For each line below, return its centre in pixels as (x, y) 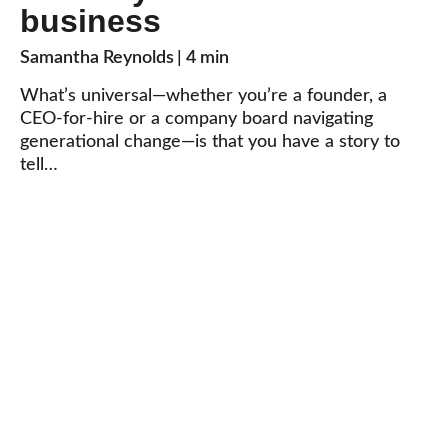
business (90, 21)
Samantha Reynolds (97, 58)
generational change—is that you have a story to (210, 142)
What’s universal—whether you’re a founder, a (203, 96)
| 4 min (203, 58)
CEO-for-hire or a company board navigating (196, 119)
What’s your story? (224, 353)
